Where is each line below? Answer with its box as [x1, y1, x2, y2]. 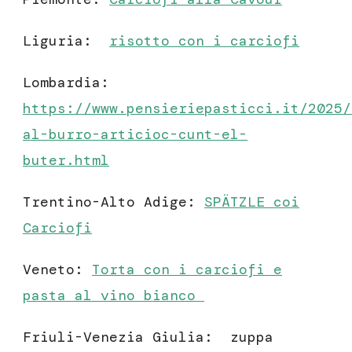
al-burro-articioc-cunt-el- [23, 124, 247, 144]
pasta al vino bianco [23, 285, 204, 305]
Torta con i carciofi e [92, 259, 282, 279]
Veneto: [23, 259, 92, 279]
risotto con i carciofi [109, 31, 299, 50]
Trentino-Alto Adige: [23, 192, 204, 211]
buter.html [23, 150, 109, 170]
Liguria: [23, 31, 109, 50]
